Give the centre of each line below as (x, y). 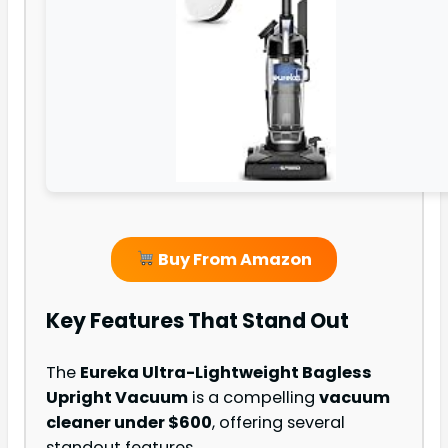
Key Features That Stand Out (197, 320)
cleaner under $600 (129, 423)
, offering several (278, 423)
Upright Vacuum (117, 398)
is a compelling (253, 398)
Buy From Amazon (233, 259)
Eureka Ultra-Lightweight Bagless (226, 373)
